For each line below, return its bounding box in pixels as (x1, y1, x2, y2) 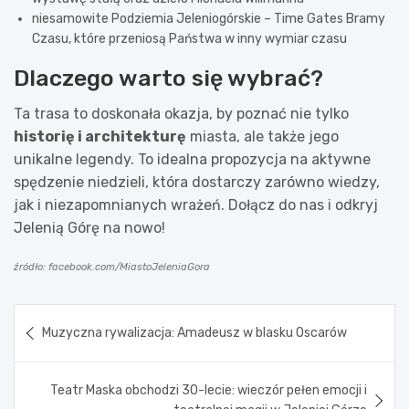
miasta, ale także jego (186, 127, 339, 145)
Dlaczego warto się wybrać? (14, 64, 323, 91)
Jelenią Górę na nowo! (14, 218, 165, 236)
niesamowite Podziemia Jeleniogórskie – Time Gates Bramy (32, 10, 385, 26)
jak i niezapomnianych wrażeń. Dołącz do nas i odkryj (14, 195, 378, 214)
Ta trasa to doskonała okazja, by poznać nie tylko (14, 104, 349, 122)
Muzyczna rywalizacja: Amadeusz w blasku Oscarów (42, 324, 347, 341)
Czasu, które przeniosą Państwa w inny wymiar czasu (32, 30, 347, 47)
